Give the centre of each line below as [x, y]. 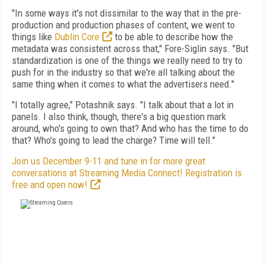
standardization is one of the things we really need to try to [127, 60]
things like [33, 37]
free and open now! [50, 185]
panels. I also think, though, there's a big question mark [119, 117]
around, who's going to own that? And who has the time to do [130, 128]
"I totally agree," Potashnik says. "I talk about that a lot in [123, 105]
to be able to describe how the [173, 37]
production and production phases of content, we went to [123, 25]
